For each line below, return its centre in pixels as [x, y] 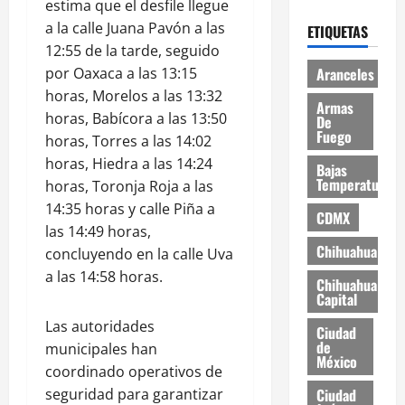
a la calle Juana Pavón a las [135, 28]
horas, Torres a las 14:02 [128, 141]
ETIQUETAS [337, 32]
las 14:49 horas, [98, 232]
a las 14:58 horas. [104, 277]
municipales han [101, 349]
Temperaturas [356, 184]
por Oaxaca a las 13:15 [121, 74]
